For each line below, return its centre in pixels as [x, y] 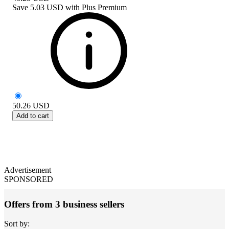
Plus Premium [104, 7]
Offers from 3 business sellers [64, 204]
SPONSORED [29, 179]
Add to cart [33, 116]
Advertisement [28, 170]
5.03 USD [47, 7]
